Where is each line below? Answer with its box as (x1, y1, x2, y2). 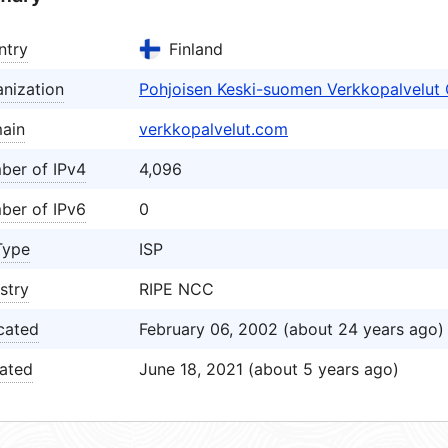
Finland (169, 39, 223, 59)
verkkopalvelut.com (139, 119, 288, 139)
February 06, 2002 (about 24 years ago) (139, 319, 444, 339)
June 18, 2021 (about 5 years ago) (139, 359, 399, 379)
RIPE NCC (139, 279, 214, 299)
